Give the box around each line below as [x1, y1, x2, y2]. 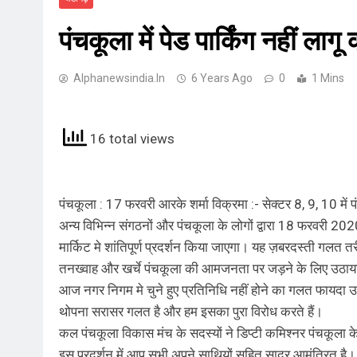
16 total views [87, 131, 175, 147]
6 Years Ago [191, 71, 253, 84]
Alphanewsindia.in [73, 71, 165, 84]
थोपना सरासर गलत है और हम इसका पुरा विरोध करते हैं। [59, 303, 323, 320]
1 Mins [312, 71, 344, 84]
